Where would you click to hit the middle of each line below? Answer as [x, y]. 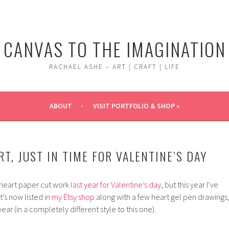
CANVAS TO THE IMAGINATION [114, 49]
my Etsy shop [73, 197]
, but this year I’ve [190, 185]
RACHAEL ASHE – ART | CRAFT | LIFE [114, 67]
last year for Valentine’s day [116, 185]
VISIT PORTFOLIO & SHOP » [136, 106]
